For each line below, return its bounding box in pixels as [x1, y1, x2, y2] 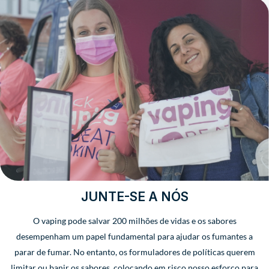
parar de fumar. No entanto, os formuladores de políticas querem [14, 246, 255, 257]
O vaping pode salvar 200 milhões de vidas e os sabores [32, 215, 237, 226]
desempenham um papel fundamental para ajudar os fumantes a [16, 231, 253, 241]
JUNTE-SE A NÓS [80, 189, 189, 204]
